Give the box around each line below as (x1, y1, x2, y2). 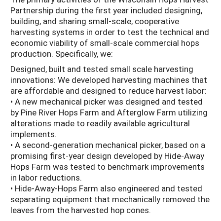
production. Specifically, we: (10, 48, 113, 60)
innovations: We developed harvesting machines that (10, 74, 207, 85)
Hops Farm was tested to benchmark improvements (10, 160, 205, 172)
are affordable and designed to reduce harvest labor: (10, 84, 207, 96)
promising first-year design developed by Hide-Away (10, 149, 204, 161)
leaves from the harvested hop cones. (10, 204, 151, 216)
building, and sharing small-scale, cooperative (10, 15, 179, 27)
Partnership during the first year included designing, (10, 4, 202, 16)
